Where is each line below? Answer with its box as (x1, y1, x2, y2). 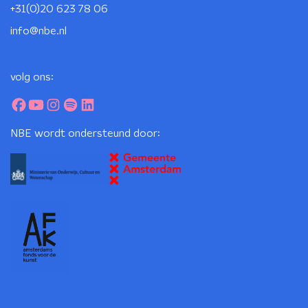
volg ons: (10, 71, 54, 82)
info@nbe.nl (10, 25, 67, 36)
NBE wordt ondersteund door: (10, 128, 160, 139)
